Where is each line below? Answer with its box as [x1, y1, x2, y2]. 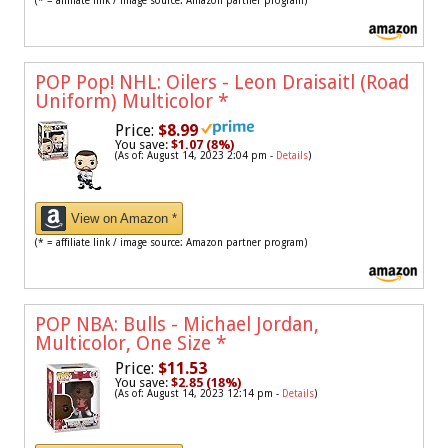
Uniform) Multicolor [35, 89, 218, 113]
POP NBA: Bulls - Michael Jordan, [35, 312, 319, 336]
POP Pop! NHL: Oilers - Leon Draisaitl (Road [35, 70, 409, 94]
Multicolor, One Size [35, 331, 216, 355]
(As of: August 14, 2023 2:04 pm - [115, 149, 276, 161]
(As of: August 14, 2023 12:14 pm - [115, 387, 282, 399]
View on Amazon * [71, 210, 177, 226]
